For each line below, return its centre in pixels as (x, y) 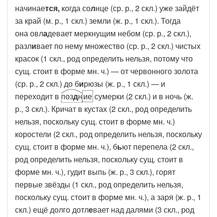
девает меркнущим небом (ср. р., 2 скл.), (119, 33)
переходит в (38, 96)
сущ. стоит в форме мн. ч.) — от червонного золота (107, 71)
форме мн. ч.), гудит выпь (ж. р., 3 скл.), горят (95, 172)
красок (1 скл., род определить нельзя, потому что (104, 58)
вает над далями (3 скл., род (144, 209)
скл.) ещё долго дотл (52, 209)
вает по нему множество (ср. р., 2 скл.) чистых (118, 46)
